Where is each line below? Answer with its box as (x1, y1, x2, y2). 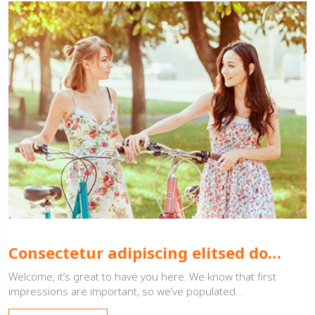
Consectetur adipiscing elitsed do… (8, 241, 281, 263)
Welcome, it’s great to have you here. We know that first (8, 269, 276, 283)
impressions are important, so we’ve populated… (8, 283, 243, 298)
